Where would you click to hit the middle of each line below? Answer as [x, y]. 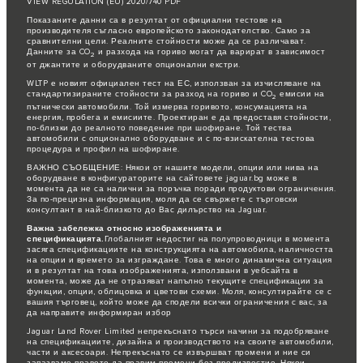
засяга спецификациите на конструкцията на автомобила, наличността [180, 249]
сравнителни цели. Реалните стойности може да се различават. [167, 41]
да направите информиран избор [99, 312]
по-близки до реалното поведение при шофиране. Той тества [159, 128]
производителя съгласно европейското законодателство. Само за [169, 30]
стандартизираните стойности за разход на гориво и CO [149, 94]
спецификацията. [66, 239]
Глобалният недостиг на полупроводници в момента [217, 239]
